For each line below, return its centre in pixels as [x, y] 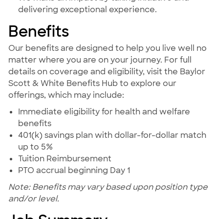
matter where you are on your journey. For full [100, 60]
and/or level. [33, 199]
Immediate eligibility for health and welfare [104, 112]
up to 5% [35, 147]
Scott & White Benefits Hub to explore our [92, 84]
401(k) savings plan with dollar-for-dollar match [112, 135]
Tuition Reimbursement [65, 159]
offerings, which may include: [66, 95]
